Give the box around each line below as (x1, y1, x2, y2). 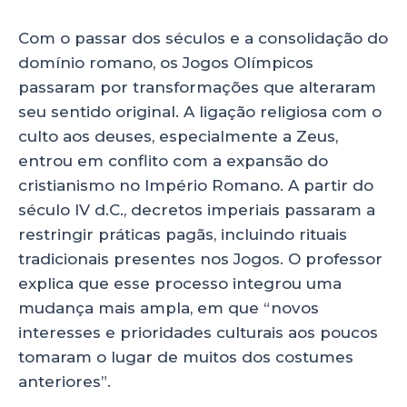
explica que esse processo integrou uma (18, 274, 342, 293)
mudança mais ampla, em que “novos (18, 299, 319, 318)
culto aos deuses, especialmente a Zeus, (18, 127, 338, 146)
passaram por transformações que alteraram (18, 78, 376, 97)
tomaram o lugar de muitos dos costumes (18, 348, 353, 367)
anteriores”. (18, 372, 111, 392)
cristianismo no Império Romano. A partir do (18, 176, 373, 195)
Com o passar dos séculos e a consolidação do (18, 29, 388, 48)
